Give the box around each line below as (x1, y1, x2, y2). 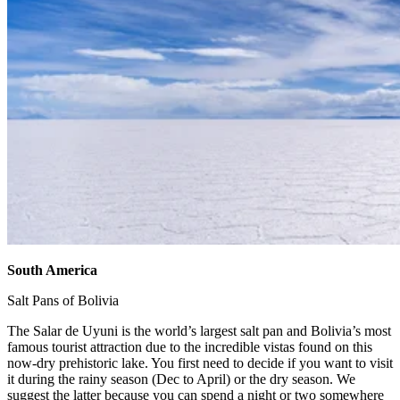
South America (7, 262, 97, 279)
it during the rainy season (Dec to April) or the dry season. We (7, 371, 355, 387)
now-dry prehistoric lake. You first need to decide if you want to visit (7, 355, 393, 371)
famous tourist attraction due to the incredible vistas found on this (7, 339, 372, 355)
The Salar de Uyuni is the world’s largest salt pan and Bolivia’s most (7, 323, 391, 339)
